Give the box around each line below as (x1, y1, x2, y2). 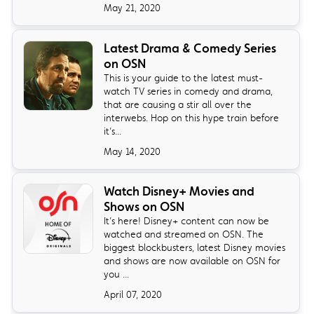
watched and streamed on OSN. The (104, 228, 264, 240)
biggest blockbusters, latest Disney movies (104, 241, 286, 253)
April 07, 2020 (104, 288, 163, 300)
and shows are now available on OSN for (104, 254, 281, 266)
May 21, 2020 (104, 2, 161, 14)
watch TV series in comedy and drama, (104, 85, 273, 97)
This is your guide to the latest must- (104, 71, 264, 83)
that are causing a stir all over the (104, 98, 252, 110)
